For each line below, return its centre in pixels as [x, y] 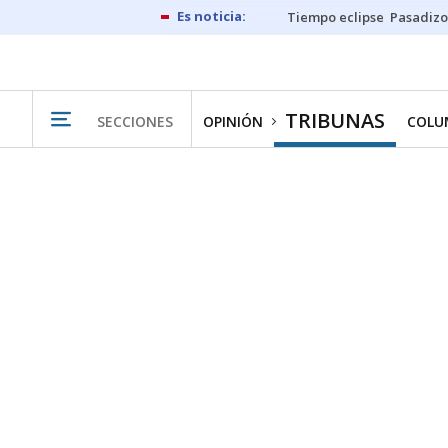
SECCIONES [135, 121]
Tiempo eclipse [335, 17]
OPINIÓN [233, 121]
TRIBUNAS [335, 120]
